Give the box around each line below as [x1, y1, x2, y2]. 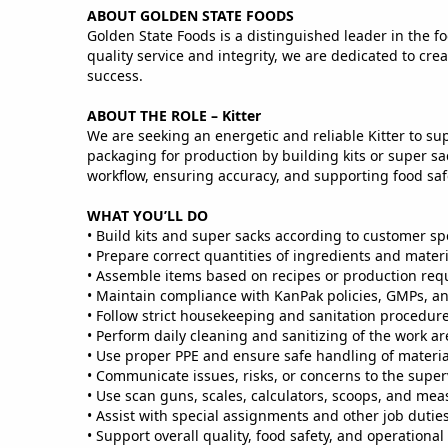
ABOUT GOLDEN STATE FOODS [87, 5, 294, 25]
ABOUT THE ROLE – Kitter [87, 105, 261, 125]
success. [87, 65, 143, 85]
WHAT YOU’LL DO [87, 205, 208, 225]
